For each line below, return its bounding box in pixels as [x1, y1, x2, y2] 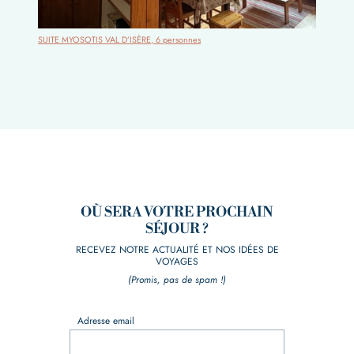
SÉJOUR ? [145, 220, 209, 238]
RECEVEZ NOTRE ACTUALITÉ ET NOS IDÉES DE [75, 243, 279, 258]
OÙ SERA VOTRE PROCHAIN [81, 203, 273, 221]
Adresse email [77, 314, 134, 329]
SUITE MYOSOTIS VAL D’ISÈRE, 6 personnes [38, 32, 201, 46]
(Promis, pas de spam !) [128, 273, 226, 288]
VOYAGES [156, 254, 198, 269]
